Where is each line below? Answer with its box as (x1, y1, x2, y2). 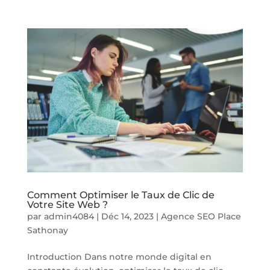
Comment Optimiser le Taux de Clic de (27, 189, 215, 201)
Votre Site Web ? (27, 198, 108, 210)
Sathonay (27, 224, 68, 236)
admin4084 (43, 210, 94, 222)
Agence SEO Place (160, 210, 241, 222)
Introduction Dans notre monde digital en (27, 251, 212, 262)
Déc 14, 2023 (101, 210, 154, 222)
